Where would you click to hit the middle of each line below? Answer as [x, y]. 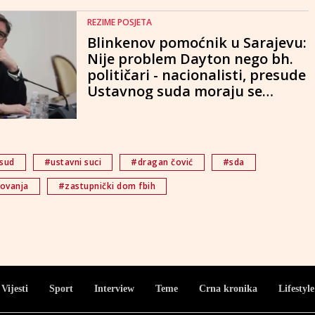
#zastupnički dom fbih [107, 186]
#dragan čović [162, 162]
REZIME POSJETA [120, 22]
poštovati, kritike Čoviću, [173, 108]
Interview [114, 288]
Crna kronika [228, 288]
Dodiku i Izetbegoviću [161, 124]
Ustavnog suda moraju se [175, 91]
